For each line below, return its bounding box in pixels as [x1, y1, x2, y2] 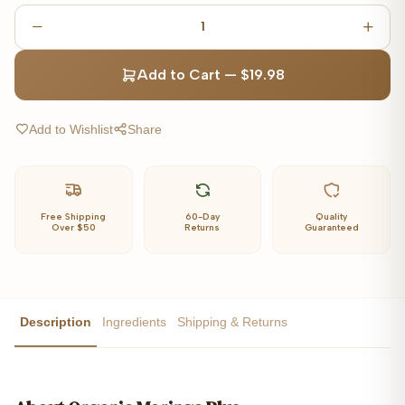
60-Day [184, 210, 220, 222]
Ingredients [102, 314, 166, 329]
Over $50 [51, 221, 96, 233]
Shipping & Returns [177, 314, 287, 329]
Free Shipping [41, 210, 107, 222]
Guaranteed [304, 221, 359, 233]
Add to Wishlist [29, 121, 113, 137]
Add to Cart [137, 65, 221, 83]
